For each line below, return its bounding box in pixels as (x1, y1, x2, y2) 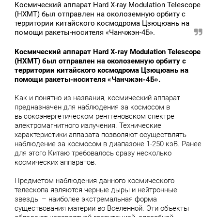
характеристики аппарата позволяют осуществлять (15, 130, 186, 139)
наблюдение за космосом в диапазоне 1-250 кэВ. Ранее (15, 139, 201, 148)
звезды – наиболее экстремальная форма (15, 195, 157, 203)
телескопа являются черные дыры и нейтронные (15, 186, 177, 194)
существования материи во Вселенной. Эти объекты (15, 204, 189, 213)
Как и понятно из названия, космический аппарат (15, 93, 180, 102)
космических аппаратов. (15, 158, 96, 167)
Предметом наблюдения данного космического (15, 176, 174, 185)
